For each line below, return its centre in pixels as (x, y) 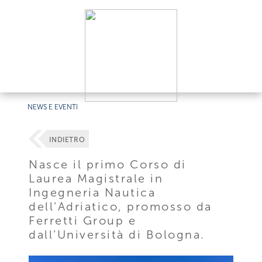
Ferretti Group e (83, 220)
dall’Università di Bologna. (117, 234)
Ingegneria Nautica (92, 192)
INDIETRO (67, 140)
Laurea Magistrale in (96, 178)
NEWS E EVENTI (53, 107)
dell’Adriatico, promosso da (120, 206)
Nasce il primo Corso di (108, 164)
